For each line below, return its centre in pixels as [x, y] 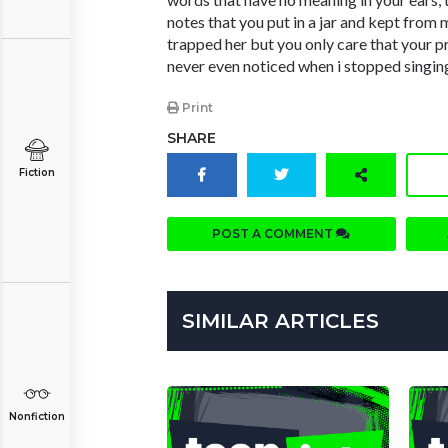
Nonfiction [36, 416]
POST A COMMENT [274, 234]
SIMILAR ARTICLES [280, 321]
